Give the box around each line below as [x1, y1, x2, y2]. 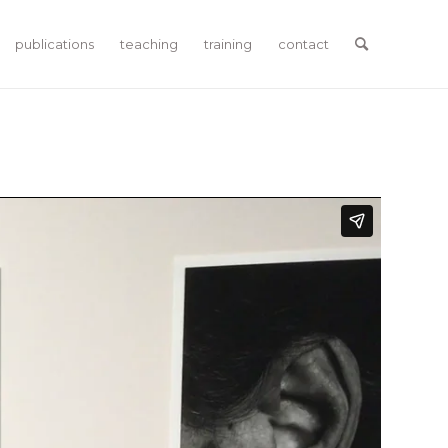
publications [15, 36, 94, 52]
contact [278, 36, 329, 52]
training [204, 36, 252, 52]
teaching [120, 36, 178, 52]
